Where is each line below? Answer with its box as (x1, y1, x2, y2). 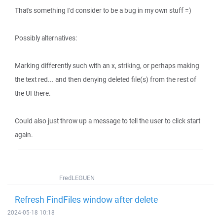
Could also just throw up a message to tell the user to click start (15, 116, 200, 125)
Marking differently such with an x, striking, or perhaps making (15, 61, 199, 70)
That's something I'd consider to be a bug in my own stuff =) (15, 6, 191, 15)
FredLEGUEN (59, 174, 95, 182)
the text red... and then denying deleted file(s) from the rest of (15, 75, 196, 84)
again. (15, 130, 33, 139)
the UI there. (15, 89, 51, 98)
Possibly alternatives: (15, 34, 77, 42)
